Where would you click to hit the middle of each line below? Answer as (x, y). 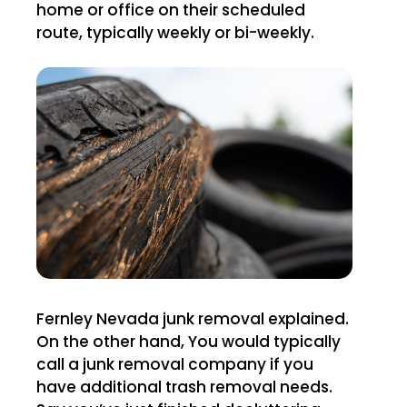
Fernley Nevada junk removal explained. (66, 318)
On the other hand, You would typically (189, 341)
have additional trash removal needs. (184, 387)
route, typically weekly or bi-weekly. (175, 33)
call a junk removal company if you (175, 364)
